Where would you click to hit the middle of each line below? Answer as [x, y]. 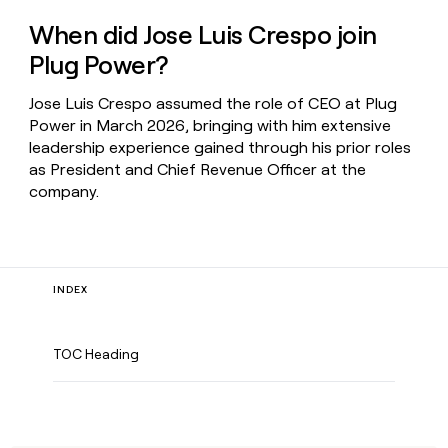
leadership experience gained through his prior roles [220, 148]
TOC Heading [96, 353]
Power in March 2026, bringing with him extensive [210, 126]
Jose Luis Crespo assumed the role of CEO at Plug [213, 104]
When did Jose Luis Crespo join [203, 35]
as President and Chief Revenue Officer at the [198, 170]
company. [64, 192]
